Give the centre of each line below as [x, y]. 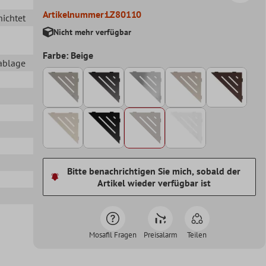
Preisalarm [160, 235]
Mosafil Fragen [113, 235]
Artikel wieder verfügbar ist [154, 183]
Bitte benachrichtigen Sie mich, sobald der [154, 171]
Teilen [197, 235]
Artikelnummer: [74, 14]
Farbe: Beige [68, 55]
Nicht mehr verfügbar [92, 32]
